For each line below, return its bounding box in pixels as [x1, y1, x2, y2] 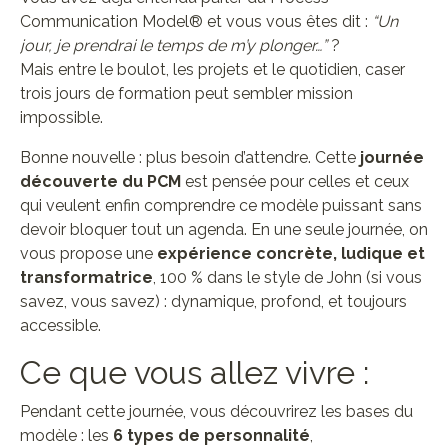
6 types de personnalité [113, 426, 310, 445]
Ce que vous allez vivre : [20, 354, 369, 391]
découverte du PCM [20, 172, 181, 191]
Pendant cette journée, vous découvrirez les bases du [20, 402, 413, 421]
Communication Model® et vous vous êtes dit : [20, 12, 372, 31]
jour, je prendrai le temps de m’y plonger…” [20, 36, 327, 55]
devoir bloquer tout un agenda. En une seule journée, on [20, 220, 428, 239]
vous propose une [20, 244, 157, 263]
